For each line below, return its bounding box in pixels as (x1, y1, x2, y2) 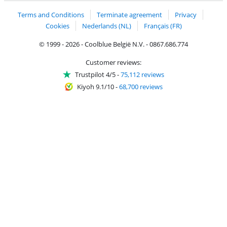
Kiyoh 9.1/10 (77, 82, 114, 91)
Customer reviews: (86, 57, 141, 67)
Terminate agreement (97, 10, 162, 20)
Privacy (175, 10, 197, 20)
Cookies (45, 21, 69, 30)
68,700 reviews (119, 82, 163, 91)
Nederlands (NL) (82, 21, 131, 30)
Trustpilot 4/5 (75, 69, 116, 79)
